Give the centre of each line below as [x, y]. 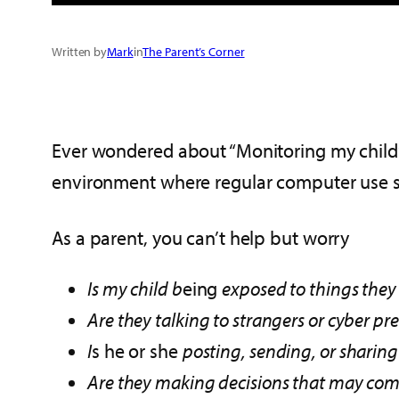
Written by [79, 52]
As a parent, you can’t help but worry [201, 237]
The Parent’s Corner [194, 52]
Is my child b [135, 288]
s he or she [137, 350]
